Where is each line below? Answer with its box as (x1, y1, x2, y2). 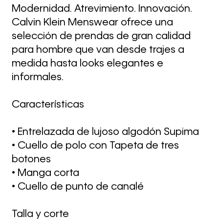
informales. (12, 72, 64, 83)
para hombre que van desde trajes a (12, 45, 184, 55)
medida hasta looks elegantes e (12, 59, 163, 69)
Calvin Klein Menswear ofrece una (12, 18, 173, 28)
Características (12, 100, 84, 110)
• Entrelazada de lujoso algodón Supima (12, 127, 199, 137)
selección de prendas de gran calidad (12, 31, 191, 42)
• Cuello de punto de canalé (12, 182, 144, 192)
